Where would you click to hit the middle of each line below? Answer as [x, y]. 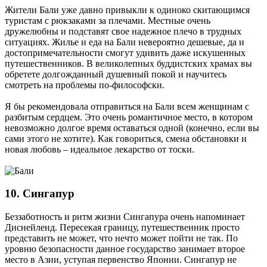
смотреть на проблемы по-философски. [85, 85]
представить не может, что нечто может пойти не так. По [121, 238]
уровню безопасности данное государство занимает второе [125, 249]
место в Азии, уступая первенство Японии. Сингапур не [121, 260]
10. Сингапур [40, 194]
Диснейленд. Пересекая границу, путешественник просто [122, 228]
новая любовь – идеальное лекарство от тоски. [100, 149]
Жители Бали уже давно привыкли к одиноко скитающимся [127, 10]
